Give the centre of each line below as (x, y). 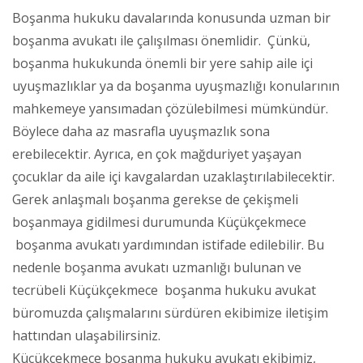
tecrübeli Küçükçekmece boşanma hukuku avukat (164, 290)
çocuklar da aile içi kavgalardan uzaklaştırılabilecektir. (173, 176)
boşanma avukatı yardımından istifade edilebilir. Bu (168, 244)
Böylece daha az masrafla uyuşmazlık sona (141, 131)
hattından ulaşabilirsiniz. (86, 335)
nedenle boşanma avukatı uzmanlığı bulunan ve (157, 267)
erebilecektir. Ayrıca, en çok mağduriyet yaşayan (157, 154)
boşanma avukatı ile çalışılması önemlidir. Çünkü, (161, 40)
